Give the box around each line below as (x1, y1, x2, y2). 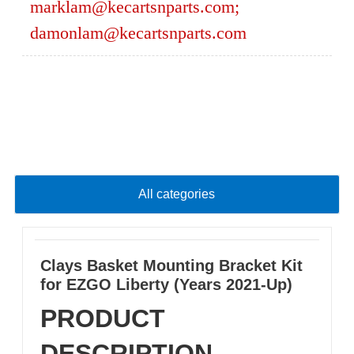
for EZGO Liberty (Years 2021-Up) (40, 276, 292, 294)
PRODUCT (40, 304, 165, 333)
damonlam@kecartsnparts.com (30, 22, 247, 43)
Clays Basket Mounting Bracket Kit (40, 257, 303, 275)
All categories (138, 187, 216, 201)
